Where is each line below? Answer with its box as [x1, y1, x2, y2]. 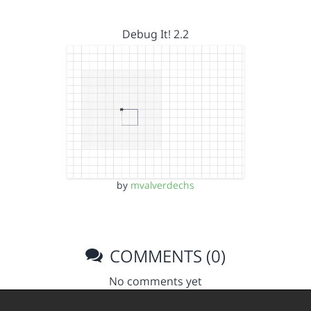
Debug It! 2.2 [122, 26, 189, 42]
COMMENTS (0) [106, 244, 226, 267]
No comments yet [109, 274, 202, 289]
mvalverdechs [131, 178, 194, 192]
